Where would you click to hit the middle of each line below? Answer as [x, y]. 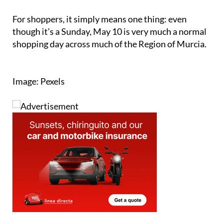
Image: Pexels [39, 81]
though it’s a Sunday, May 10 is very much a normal [110, 31]
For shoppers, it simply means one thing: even [100, 19]
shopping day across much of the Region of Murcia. [110, 44]
